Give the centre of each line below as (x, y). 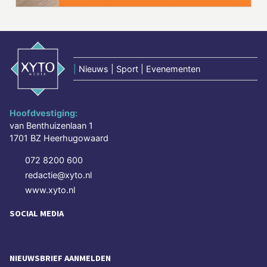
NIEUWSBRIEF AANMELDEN (60, 258)
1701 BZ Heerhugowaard (59, 138)
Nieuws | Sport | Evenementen (139, 69)
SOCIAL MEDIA (37, 213)
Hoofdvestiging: (44, 113)
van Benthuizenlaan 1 (51, 125)
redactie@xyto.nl (58, 175)
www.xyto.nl (50, 190)
